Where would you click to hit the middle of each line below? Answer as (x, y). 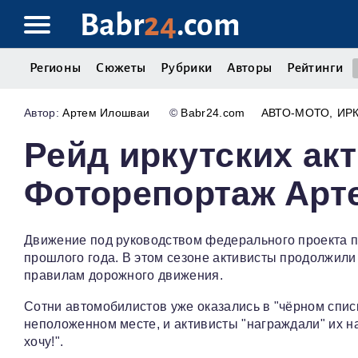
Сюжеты (121, 68)
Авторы (250, 68)
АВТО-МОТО (295, 113)
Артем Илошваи (106, 113)
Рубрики (187, 68)
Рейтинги (315, 68)
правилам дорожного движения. (123, 276)
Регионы (56, 68)
